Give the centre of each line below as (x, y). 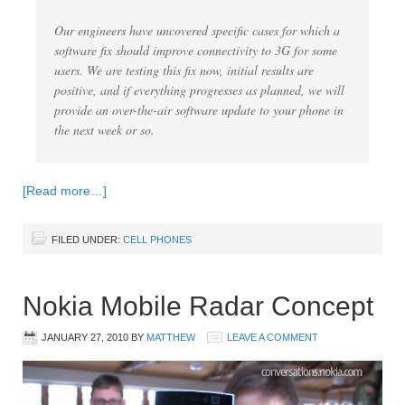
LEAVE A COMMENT (273, 337)
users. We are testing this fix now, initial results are (184, 70)
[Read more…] (65, 190)
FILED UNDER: (87, 239)
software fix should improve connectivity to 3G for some (196, 50)
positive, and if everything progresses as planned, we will (199, 89)
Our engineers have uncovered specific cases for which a (197, 30)
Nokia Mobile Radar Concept (198, 306)
